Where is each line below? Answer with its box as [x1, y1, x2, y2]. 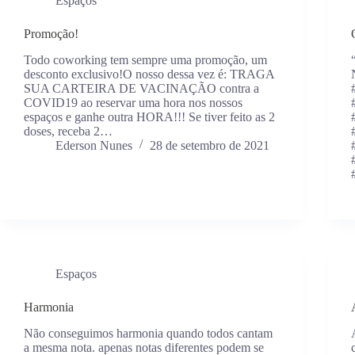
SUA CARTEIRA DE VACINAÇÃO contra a [24, 81, 259, 95]
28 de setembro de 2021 [150, 138, 269, 152]
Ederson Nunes [55, 138, 132, 152]
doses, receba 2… [24, 124, 113, 138]
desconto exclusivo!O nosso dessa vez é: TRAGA [24, 67, 274, 81]
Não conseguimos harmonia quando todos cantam [24, 326, 273, 340]
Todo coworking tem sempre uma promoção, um [24, 52, 267, 67]
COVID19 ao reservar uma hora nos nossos [24, 95, 242, 109]
